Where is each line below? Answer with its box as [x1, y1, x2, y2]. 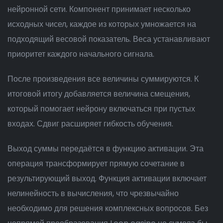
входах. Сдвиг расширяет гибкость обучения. [7, 118, 173, 129]
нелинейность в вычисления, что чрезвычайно [7, 188, 179, 199]
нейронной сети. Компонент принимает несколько [7, 3, 191, 15]
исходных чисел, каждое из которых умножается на [7, 18, 196, 30]
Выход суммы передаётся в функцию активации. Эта [7, 143, 204, 154]
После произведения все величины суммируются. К [7, 73, 199, 85]
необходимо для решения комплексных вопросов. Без [7, 203, 208, 214]
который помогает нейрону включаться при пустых [7, 103, 195, 114]
